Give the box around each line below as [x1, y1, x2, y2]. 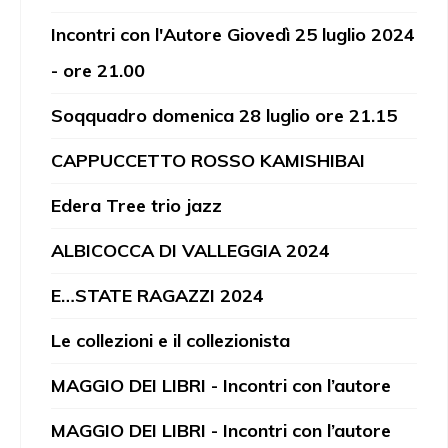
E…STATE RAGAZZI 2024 [51, 284, 264, 307]
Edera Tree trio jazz [51, 194, 222, 217]
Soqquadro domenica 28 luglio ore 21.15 [51, 104, 397, 127]
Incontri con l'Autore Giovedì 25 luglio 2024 [51, 23, 415, 46]
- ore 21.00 [51, 59, 145, 82]
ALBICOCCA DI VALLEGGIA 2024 [51, 239, 330, 262]
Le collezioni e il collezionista [51, 329, 290, 352]
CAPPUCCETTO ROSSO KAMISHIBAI [51, 149, 365, 172]
